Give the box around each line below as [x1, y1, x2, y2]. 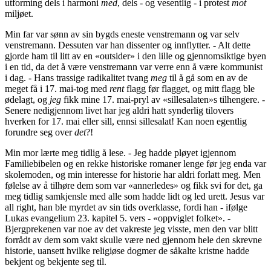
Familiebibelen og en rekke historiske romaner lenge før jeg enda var [5, 158, 266, 169]
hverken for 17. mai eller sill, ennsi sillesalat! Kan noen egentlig [5, 116, 247, 127]
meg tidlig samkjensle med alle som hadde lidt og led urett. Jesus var [5, 191, 264, 202]
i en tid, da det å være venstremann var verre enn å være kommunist [5, 62, 263, 73]
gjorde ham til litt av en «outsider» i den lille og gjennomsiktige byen [5, 51, 266, 62]
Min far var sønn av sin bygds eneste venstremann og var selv [5, 29, 240, 40]
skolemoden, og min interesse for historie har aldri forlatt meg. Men [5, 169, 261, 180]
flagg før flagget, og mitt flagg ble [124, 83, 255, 94]
